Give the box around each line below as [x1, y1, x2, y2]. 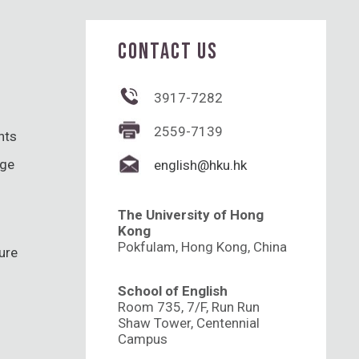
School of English [118, 282, 228, 299]
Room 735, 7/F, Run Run [118, 298, 260, 315]
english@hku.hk [154, 156, 247, 173]
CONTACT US [118, 38, 218, 65]
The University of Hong [118, 206, 264, 223]
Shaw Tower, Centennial [118, 314, 260, 331]
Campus [118, 330, 167, 347]
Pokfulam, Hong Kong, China [118, 238, 287, 255]
